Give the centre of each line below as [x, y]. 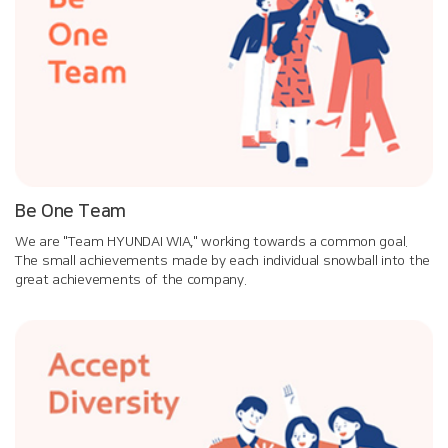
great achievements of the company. [131, 280]
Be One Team [71, 212]
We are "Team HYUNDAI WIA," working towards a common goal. [212, 242]
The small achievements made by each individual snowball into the [223, 261]
